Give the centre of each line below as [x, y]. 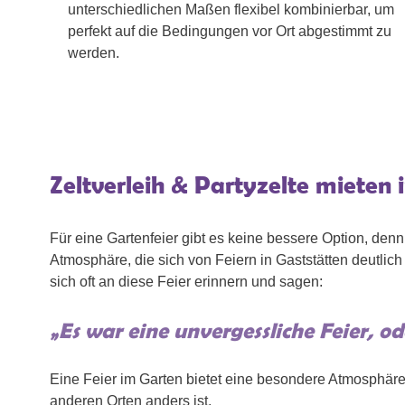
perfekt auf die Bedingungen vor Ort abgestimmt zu [230, 32]
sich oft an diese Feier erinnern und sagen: [186, 282]
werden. [94, 53]
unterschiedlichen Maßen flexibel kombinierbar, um [231, 10]
